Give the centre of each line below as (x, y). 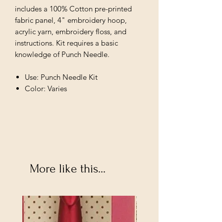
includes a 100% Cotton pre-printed (73, 8)
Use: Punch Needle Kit (61, 77)
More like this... (68, 168)
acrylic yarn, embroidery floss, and (71, 31)
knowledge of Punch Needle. (62, 54)
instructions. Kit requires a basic (66, 43)
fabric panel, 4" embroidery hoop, (71, 20)
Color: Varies (46, 88)
